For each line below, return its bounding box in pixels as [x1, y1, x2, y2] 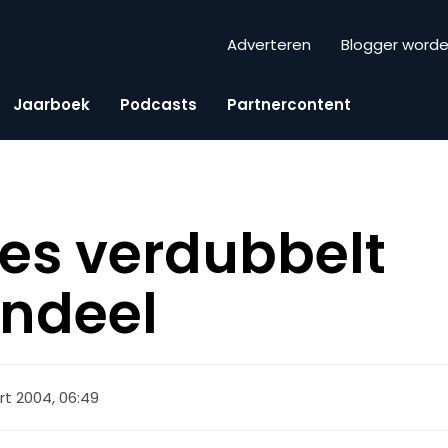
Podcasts [120, 93, 197, 115]
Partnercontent [227, 93, 351, 115]
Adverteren [227, 34, 311, 56]
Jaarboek [13, 93, 90, 115]
